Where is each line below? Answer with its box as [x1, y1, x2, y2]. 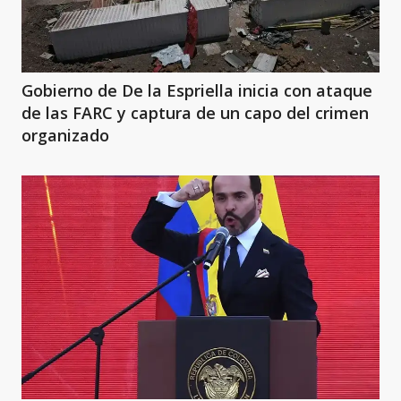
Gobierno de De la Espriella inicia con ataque [21, 79, 372, 101]
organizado [21, 124, 109, 146]
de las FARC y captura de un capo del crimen [21, 101, 369, 124]
